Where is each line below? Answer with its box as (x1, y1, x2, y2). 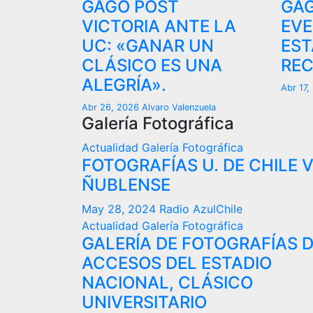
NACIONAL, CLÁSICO (82, 272, 253, 293)
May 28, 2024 (82, 202, 159, 216)
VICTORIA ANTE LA (82, 16, 236, 36)
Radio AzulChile (159, 202, 242, 216)
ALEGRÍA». (82, 75, 166, 95)
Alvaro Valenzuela (142, 102, 216, 112)
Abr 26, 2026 (82, 102, 142, 112)
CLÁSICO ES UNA (82, 55, 222, 75)
